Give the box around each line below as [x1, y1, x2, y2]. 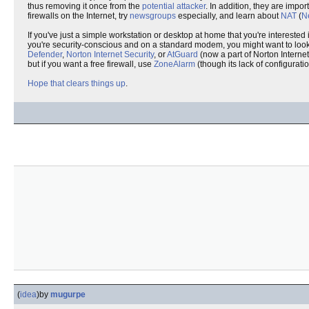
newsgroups [130, 11, 176, 21]
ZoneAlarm [154, 59, 195, 69]
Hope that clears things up [28, 79, 126, 88]
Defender [28, 50, 62, 59]
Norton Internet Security [66, 50, 154, 59]
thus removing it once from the [28, 1, 142, 11]
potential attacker [142, 1, 206, 11]
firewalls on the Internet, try [28, 11, 130, 21]
